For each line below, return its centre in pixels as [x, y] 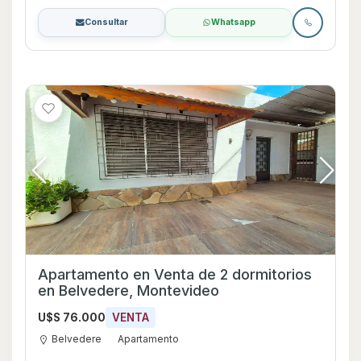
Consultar [106, 22]
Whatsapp [233, 22]
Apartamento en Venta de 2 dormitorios [175, 274]
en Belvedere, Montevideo [129, 290]
